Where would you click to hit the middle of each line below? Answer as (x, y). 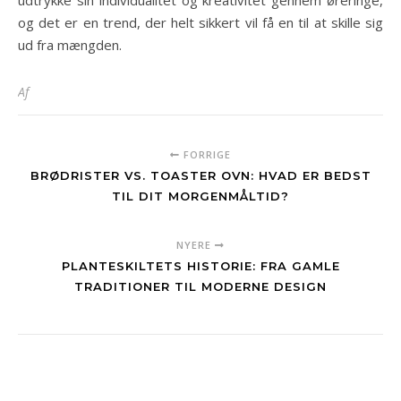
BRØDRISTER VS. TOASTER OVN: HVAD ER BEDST (200, 175)
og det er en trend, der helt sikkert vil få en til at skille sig (200, 22)
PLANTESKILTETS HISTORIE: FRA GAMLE (200, 265)
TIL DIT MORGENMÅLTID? (200, 196)
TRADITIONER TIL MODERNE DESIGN (200, 286)
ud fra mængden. (70, 44)
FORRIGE (205, 154)
